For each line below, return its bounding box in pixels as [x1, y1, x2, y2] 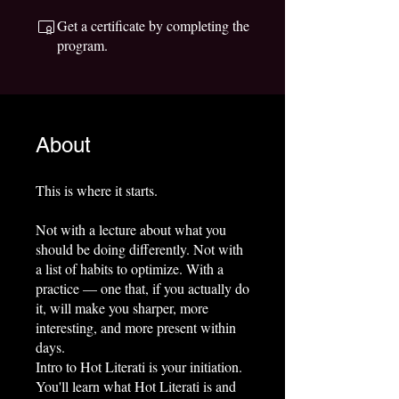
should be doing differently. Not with [36, 239, 243, 258]
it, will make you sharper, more [36, 297, 208, 317]
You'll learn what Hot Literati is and [36, 376, 236, 395]
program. [57, 35, 108, 54]
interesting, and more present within [36, 317, 236, 337]
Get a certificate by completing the [57, 15, 249, 35]
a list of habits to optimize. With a [36, 258, 224, 278]
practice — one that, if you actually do [36, 278, 249, 297]
